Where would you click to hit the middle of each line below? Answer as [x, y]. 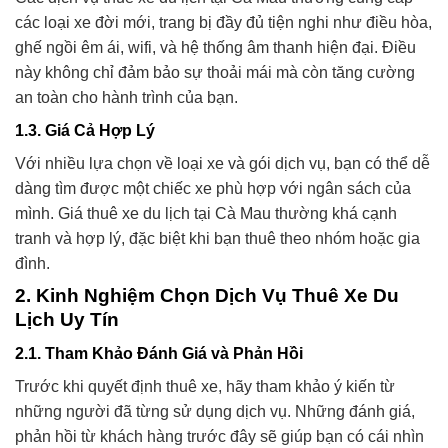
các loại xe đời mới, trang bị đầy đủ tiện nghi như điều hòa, [223, 22]
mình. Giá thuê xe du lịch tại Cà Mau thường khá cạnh [206, 213]
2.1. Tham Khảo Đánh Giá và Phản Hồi [159, 354]
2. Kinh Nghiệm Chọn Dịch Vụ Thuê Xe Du [207, 295]
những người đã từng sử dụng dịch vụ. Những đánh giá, [215, 412]
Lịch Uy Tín [67, 319]
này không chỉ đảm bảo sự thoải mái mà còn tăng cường [215, 72]
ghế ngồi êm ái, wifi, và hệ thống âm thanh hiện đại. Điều [215, 47]
